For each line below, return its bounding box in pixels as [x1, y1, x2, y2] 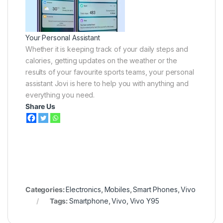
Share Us [25, 102, 55, 111]
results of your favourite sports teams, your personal [25, 68, 194, 77]
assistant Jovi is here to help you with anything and [25, 79, 189, 88]
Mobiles [104, 185, 130, 194]
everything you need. [25, 91, 95, 100]
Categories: [25, 185, 66, 194]
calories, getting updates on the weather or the [25, 56, 177, 65]
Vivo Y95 [129, 197, 159, 206]
